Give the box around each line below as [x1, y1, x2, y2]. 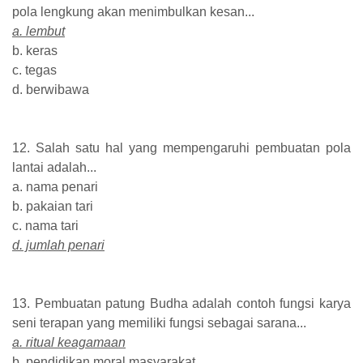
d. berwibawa [12, 83, 89, 97]
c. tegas [12, 63, 57, 78]
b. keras [12, 44, 58, 58]
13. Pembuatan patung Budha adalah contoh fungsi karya [12, 297, 351, 311]
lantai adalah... [12, 160, 96, 175]
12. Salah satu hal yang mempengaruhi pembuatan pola [12, 141, 351, 156]
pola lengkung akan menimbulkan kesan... [12, 5, 254, 19]
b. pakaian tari [12, 199, 93, 214]
